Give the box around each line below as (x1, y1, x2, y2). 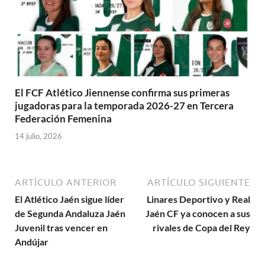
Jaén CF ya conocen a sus (146, 207, 250, 219)
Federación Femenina (15, 112, 112, 125)
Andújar (15, 235, 49, 247)
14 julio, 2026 (15, 131, 62, 141)
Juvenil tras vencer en (15, 221, 108, 233)
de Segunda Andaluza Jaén (15, 207, 125, 219)
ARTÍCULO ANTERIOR (15, 176, 117, 188)
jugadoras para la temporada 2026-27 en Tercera (15, 99, 234, 112)
